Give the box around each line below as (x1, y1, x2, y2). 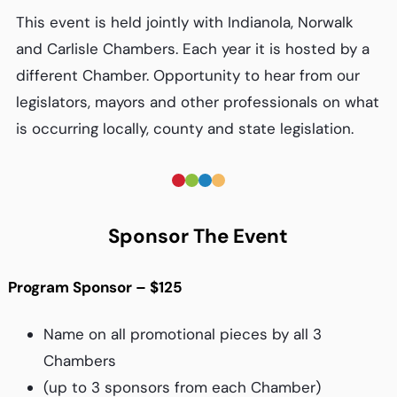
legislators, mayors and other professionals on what (15, 91, 379, 112)
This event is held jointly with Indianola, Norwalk (15, 12, 354, 32)
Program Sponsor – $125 (7, 277, 183, 298)
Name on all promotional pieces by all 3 (43, 323, 322, 344)
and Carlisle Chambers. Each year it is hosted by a (15, 38, 370, 58)
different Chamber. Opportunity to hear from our (15, 65, 360, 85)
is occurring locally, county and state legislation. (15, 118, 354, 138)
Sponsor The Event (108, 222, 289, 249)
